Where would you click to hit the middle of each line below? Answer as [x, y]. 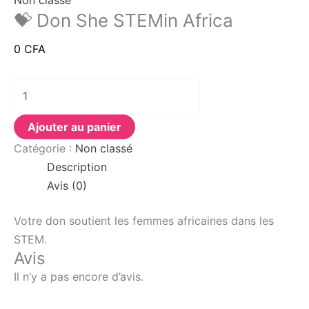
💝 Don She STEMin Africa [123, 20]
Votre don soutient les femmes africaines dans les [144, 221]
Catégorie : [44, 148]
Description [77, 167]
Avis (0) [67, 186]
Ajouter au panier [74, 127]
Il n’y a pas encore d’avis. [79, 277]
